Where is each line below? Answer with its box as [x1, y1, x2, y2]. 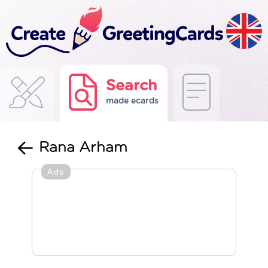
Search [106, 78, 157, 93]
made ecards [106, 97, 159, 105]
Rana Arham [39, 141, 127, 155]
